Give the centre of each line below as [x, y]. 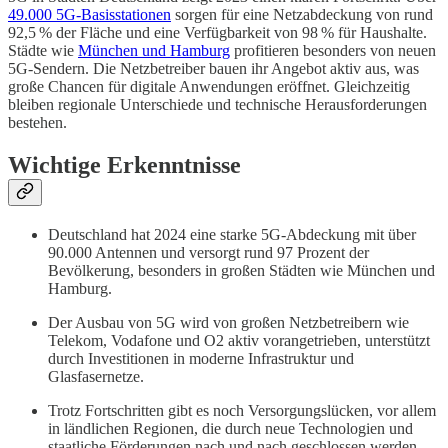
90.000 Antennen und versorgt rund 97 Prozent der [208, 252]
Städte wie [43, 50]
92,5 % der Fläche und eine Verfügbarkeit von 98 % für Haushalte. [217, 32]
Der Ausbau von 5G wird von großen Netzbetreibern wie [228, 322]
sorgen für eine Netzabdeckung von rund [302, 14]
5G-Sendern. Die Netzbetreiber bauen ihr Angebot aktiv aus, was [213, 68]
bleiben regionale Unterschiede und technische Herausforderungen [217, 104]
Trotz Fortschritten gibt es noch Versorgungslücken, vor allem [242, 410]
